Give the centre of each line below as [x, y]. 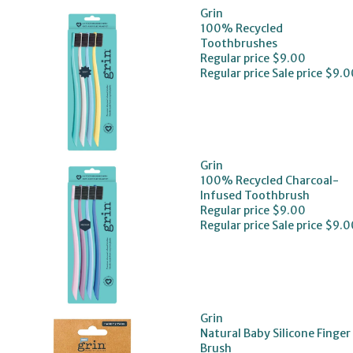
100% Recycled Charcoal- [269, 181]
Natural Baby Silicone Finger [275, 333]
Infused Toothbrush [255, 196]
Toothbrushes [238, 43]
